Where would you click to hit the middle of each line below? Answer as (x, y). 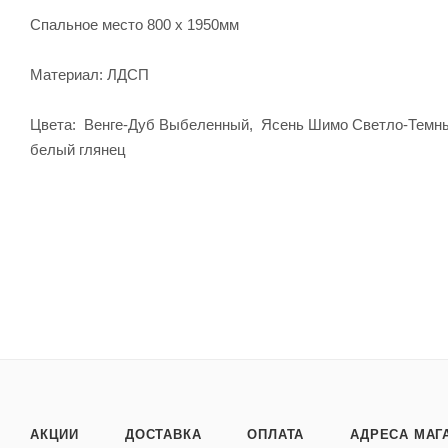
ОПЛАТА (276, 435)
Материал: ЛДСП (91, 74)
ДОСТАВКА (163, 435)
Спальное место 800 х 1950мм (134, 24)
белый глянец (78, 149)
